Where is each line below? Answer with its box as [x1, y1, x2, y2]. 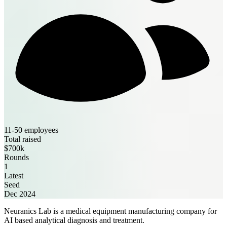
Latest [4, 171, 23, 180]
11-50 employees [4, 125, 58, 134]
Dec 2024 [4, 189, 35, 198]
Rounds [4, 153, 29, 162]
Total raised [4, 134, 41, 143]
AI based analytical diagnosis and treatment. [4, 215, 144, 224]
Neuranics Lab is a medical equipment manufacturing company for [4, 206, 217, 215]
